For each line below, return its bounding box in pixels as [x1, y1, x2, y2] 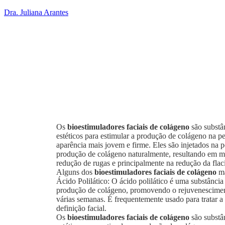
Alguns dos [56, 168, 94, 176]
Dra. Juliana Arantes [4, 8, 68, 17]
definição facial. [56, 204, 106, 212]
